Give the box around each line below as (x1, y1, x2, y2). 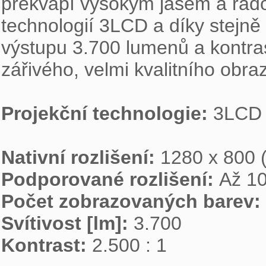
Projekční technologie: (1, 103, 213, 124)
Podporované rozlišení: (1, 169, 219, 190)
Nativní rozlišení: (1, 147, 160, 168)
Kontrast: (1, 235, 92, 256)
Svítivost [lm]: (1, 213, 134, 234)
